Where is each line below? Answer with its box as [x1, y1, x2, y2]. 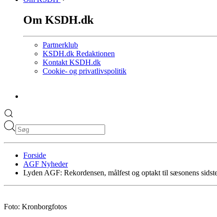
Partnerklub [43, 41, 78, 49]
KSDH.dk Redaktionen [43, 49, 115, 58]
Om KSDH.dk [23, 13, 93, 26]
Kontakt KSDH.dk [43, 58, 101, 67]
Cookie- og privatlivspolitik [43, 67, 126, 76]
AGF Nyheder [23, 160, 68, 169]
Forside [23, 151, 46, 160]
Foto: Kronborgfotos [4, 202, 67, 211]
